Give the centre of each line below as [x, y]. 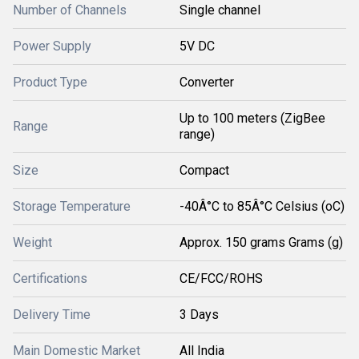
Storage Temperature [72, 206]
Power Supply [52, 46]
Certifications [50, 278]
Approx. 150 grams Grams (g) [261, 242]
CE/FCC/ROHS [221, 278]
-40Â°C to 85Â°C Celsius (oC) [262, 206]
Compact [204, 170]
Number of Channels [70, 10]
